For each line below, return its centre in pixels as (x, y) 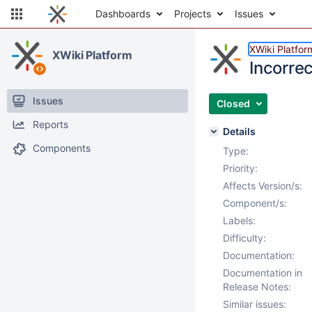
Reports (50, 124)
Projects (193, 14)
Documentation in (263, 273)
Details (239, 131)
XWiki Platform (92, 55)
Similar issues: (255, 304)
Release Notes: (257, 287)
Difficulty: (244, 238)
